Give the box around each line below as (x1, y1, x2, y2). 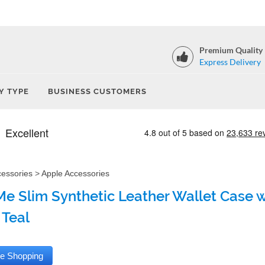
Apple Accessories (41, 169, 109, 178)
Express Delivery (199, 57, 261, 67)
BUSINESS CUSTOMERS (48, 87, 147, 96)
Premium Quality (199, 45, 263, 55)
